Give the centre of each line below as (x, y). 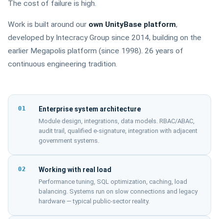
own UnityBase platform (132, 24)
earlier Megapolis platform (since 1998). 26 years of (96, 51)
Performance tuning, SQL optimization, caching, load (113, 182)
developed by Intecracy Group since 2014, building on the (105, 38)
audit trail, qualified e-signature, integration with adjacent (118, 131)
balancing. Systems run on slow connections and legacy (118, 191)
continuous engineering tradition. (63, 64)
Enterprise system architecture (90, 109)
